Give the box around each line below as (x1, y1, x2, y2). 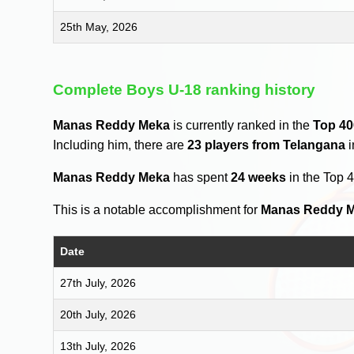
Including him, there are (53, 138, 188, 153)
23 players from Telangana (187, 138, 346, 153)
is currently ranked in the (170, 119, 314, 133)
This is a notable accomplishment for (53, 203, 262, 217)
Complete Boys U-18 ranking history (53, 81, 316, 98)
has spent (170, 171, 232, 185)
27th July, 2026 (60, 277, 137, 290)
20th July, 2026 (60, 308, 137, 322)
